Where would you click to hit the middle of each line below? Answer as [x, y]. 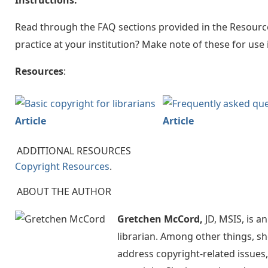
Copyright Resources [62, 167]
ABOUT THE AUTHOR [64, 192]
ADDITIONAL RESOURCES [74, 151]
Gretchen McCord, [160, 219]
